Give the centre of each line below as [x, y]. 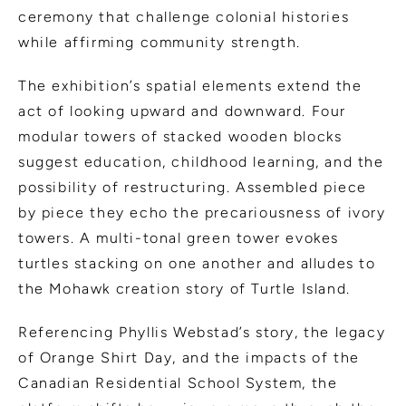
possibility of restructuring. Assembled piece [193, 187]
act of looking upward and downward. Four [183, 111]
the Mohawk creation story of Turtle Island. [184, 288]
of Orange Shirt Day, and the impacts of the [189, 357]
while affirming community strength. [160, 42]
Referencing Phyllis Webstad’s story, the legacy [202, 332]
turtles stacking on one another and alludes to [197, 263]
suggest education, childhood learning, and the [201, 161]
